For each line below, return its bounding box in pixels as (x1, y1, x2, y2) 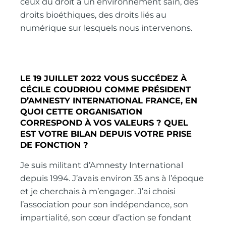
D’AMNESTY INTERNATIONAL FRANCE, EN (20, 95, 198, 105)
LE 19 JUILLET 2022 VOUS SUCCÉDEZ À (20, 73, 187, 83)
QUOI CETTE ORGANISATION (20, 106, 143, 117)
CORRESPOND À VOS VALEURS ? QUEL (20, 117, 189, 128)
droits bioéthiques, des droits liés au (20, 10, 167, 20)
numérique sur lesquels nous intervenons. (20, 23, 193, 33)
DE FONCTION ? (20, 139, 89, 150)
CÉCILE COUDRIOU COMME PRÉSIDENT (20, 84, 191, 94)
